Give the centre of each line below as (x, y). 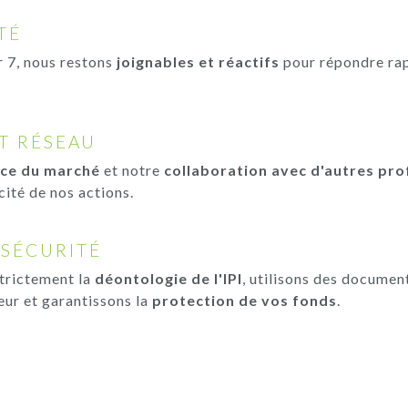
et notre (132, 170)
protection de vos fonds (245, 300)
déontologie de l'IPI (168, 278)
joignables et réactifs (198, 61)
